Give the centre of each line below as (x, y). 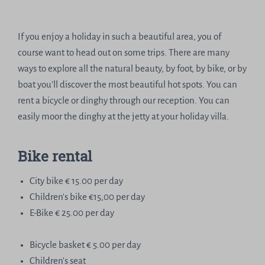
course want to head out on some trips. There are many (124, 53)
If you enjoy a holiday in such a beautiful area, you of (120, 37)
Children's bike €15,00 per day (88, 198)
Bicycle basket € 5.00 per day (85, 245)
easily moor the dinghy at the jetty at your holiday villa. (124, 117)
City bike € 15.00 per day (77, 182)
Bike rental (57, 156)
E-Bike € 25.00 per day (72, 214)
